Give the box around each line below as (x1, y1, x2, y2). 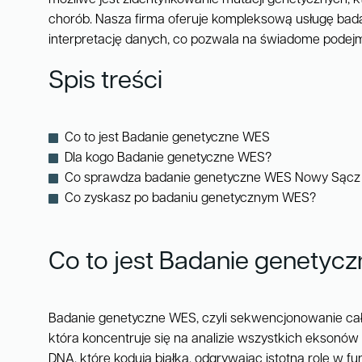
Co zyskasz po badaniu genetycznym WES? (65, 192, 316, 206)
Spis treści (48, 69, 162, 95)
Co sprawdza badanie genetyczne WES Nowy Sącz (65, 172, 360, 186)
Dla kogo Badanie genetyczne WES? (65, 152, 271, 166)
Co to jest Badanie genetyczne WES (65, 132, 270, 145)
